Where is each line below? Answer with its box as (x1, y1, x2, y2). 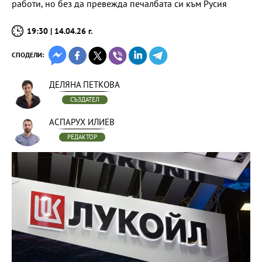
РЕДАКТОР (67, 133, 97, 141)
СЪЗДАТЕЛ (70, 95, 99, 104)
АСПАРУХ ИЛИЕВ (49, 116, 115, 127)
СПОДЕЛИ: (12, 50, 44, 59)
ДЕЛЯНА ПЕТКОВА (49, 79, 120, 90)
